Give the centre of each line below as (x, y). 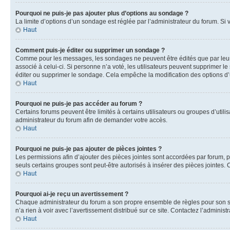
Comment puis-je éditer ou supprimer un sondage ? (90, 50)
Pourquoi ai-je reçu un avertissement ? (72, 194)
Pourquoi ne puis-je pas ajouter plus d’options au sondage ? (102, 13)
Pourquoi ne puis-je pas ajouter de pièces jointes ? (89, 149)
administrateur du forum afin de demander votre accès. (91, 120)
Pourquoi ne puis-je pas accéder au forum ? (79, 104)
